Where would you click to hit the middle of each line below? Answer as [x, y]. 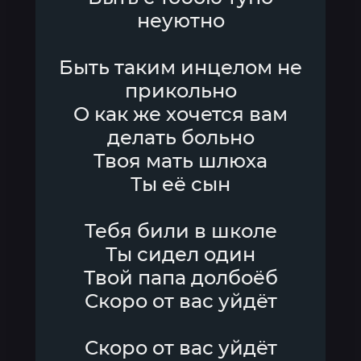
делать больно [180, 137]
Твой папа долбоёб [180, 278]
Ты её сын [180, 184]
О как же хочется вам [180, 114]
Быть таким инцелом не [180, 67]
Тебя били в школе [180, 231]
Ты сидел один [180, 254]
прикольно [180, 91]
